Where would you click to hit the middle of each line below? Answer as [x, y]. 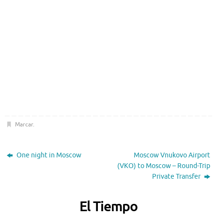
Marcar [24, 125]
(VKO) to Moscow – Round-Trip [163, 166]
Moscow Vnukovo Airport [172, 155]
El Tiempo [108, 207]
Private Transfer [177, 177]
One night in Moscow [48, 155]
